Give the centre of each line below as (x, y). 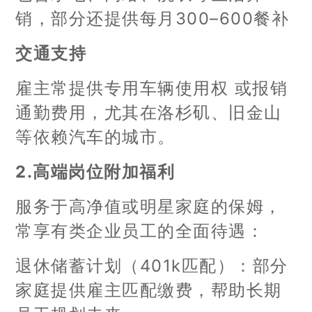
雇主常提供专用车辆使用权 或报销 (152, 88)
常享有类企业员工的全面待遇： (140, 231)
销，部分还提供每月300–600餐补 (153, 19)
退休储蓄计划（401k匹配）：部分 (152, 266)
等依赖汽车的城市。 (95, 137)
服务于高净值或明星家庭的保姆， (149, 207)
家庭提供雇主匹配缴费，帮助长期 (149, 290)
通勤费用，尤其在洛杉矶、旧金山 (149, 113)
